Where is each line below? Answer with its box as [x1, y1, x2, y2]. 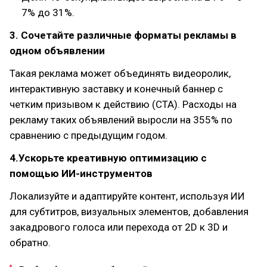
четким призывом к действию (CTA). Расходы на [10, 98, 237, 110]
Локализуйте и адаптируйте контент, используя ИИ [10, 190, 245, 202]
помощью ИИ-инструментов [10, 167, 153, 179]
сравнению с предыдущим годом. [10, 129, 167, 141]
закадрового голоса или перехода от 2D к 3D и [10, 221, 228, 233]
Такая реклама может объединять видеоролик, [10, 67, 231, 79]
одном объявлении [10, 45, 105, 57]
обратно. [10, 237, 51, 249]
